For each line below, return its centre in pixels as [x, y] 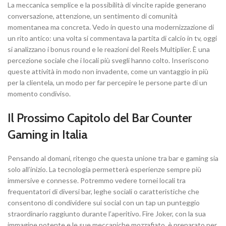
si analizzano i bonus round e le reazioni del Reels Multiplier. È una [109, 49]
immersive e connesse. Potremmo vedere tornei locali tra [97, 181]
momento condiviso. [39, 94]
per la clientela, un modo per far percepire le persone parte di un [107, 83]
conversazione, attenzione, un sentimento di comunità [93, 16]
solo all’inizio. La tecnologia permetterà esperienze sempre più [104, 169]
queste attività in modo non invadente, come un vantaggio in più [108, 72]
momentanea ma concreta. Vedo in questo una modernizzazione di [111, 27]
